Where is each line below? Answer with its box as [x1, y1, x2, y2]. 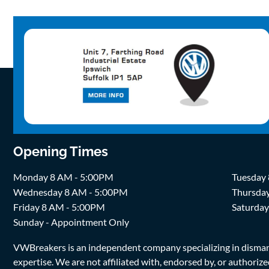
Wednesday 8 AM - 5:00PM [13, 186, 128, 198]
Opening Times [13, 144, 108, 160]
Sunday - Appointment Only [13, 216, 129, 228]
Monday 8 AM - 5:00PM [13, 171, 113, 183]
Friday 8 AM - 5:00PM [13, 201, 105, 213]
